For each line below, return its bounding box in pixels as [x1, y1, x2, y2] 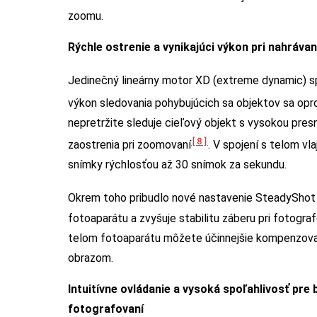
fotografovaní [68, 301, 144, 316]
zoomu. [68, 9, 103, 23]
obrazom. [68, 250, 113, 265]
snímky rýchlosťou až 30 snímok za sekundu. [68, 158, 287, 172]
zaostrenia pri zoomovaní [68, 138, 191, 152]
